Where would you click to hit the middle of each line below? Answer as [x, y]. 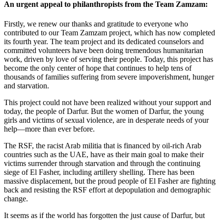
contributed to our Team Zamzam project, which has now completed [110, 32]
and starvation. [27, 85]
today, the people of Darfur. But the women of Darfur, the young [104, 111]
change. [16, 198]
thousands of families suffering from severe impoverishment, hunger [109, 77]
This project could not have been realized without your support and [108, 102]
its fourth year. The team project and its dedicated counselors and [104, 41]
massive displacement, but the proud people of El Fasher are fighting [110, 181]
